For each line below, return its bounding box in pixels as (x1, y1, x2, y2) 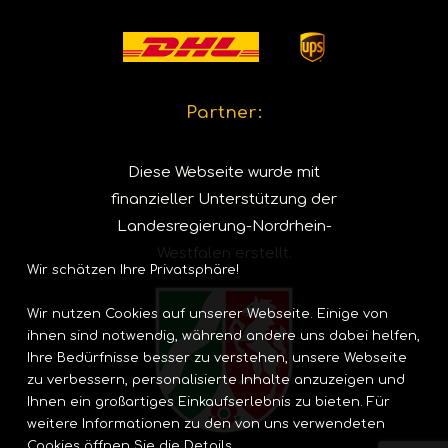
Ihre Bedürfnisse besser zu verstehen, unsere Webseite (27, 351, 407, 365)
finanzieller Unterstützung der (111, 191, 337, 208)
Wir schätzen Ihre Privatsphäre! (27, 263, 239, 277)
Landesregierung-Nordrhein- (116, 218, 332, 235)
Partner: (186, 103, 262, 122)
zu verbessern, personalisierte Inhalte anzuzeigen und (27, 373, 405, 387)
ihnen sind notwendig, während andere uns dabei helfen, (27, 329, 420, 343)
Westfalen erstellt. (156, 245, 292, 262)
